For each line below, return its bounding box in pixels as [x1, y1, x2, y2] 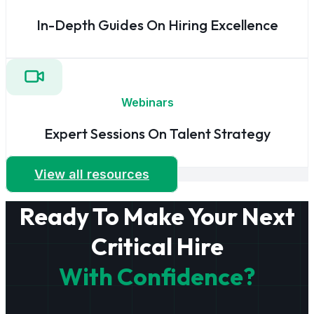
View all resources [34, 166, 149, 182]
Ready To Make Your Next [19, 201, 295, 232]
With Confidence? [59, 261, 255, 292]
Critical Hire [90, 231, 224, 262]
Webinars [121, 95, 193, 110]
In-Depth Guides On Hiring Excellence [36, 15, 278, 34]
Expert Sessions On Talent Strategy [43, 125, 271, 143]
